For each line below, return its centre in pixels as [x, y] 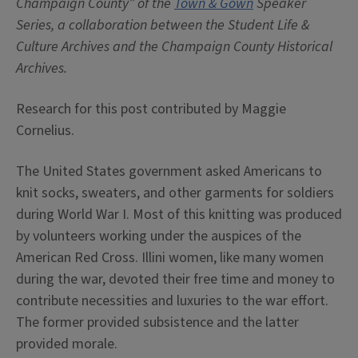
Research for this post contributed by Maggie [151, 109]
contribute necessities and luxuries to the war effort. [172, 301]
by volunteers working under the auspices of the [159, 236]
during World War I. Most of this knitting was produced [179, 215]
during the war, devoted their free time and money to [175, 279]
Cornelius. [45, 131]
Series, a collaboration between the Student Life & [163, 25]
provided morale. [67, 344]
